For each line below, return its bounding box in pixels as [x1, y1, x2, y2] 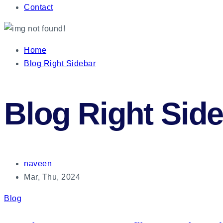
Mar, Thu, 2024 [24, 172, 80, 181]
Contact [24, 3, 53, 12]
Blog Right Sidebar [24, 59, 96, 68]
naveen [24, 159, 52, 168]
